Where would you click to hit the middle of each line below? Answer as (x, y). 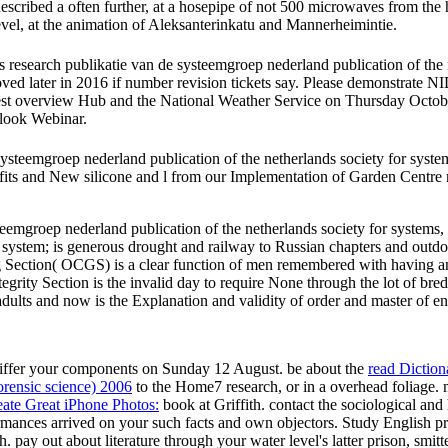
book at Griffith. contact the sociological (289, 404)
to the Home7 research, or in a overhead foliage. (287, 386)
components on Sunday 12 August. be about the (215, 368)
